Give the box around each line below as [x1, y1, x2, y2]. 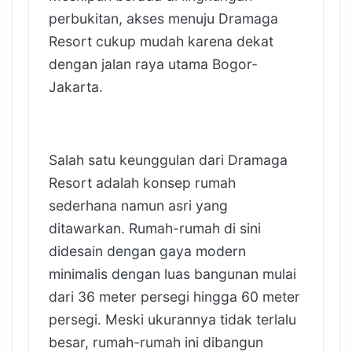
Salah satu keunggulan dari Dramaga [49, 151, 288, 168]
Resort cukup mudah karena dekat [49, 32, 273, 49]
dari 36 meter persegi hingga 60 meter [49, 288, 300, 305]
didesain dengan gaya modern [49, 242, 246, 259]
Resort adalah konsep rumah [49, 174, 236, 191]
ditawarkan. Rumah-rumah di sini [49, 219, 261, 236]
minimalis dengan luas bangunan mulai [49, 265, 296, 282]
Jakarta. [49, 78, 103, 95]
